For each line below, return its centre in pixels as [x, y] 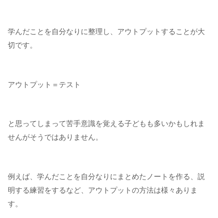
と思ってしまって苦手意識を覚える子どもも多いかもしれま [106, 124]
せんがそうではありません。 [55, 137]
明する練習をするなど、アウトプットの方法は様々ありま [103, 190]
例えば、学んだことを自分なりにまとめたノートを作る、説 [106, 176]
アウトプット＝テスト [44, 84]
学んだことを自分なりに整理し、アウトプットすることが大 [106, 32]
